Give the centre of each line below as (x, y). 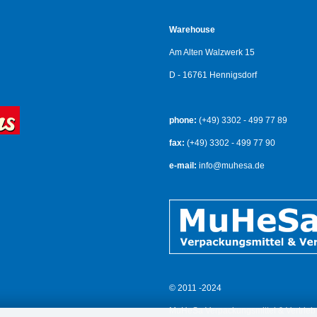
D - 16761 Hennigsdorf (213, 75)
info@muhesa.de (231, 166)
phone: (183, 120)
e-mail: (183, 166)
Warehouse (192, 30)
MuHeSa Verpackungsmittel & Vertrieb (242, 311)
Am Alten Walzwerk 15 (212, 52)
